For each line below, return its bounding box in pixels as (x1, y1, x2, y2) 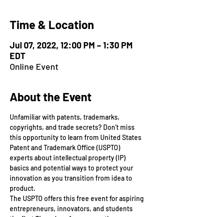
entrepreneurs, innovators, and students (10, 204, 134, 213)
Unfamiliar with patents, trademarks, (10, 113, 121, 121)
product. (10, 184, 35, 192)
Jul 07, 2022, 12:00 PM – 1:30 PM (10, 40, 133, 50)
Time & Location (10, 17, 94, 31)
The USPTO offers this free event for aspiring (10, 194, 145, 202)
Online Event (10, 61, 59, 72)
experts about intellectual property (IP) (10, 154, 127, 162)
